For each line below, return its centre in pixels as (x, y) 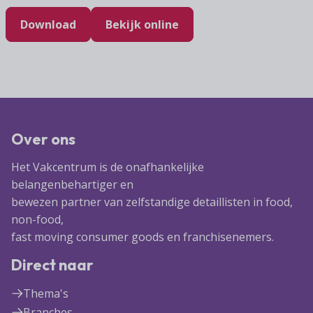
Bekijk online (142, 24)
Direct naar (52, 264)
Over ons (43, 139)
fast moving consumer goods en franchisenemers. (143, 236)
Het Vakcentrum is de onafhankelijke (108, 167)
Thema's (46, 294)
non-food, (37, 219)
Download (48, 24)
